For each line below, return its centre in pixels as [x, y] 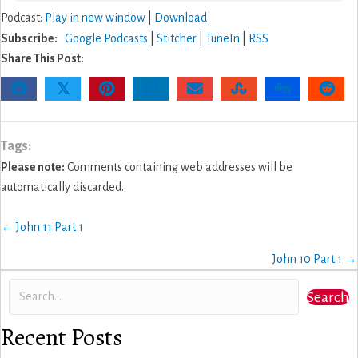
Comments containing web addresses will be [179, 167]
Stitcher [177, 38]
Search [328, 297]
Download [181, 18]
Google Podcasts [106, 38]
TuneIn [223, 38]
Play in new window [95, 18]
